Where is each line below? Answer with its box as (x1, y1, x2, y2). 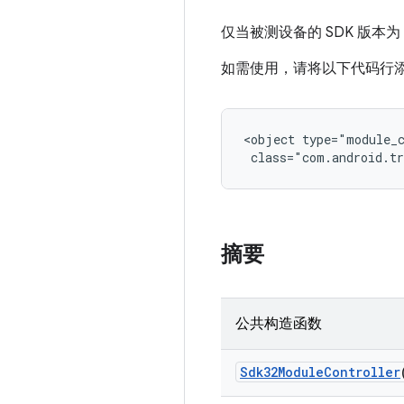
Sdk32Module (240, 363, 324, 381)
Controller (324, 363, 400, 381)
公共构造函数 (235, 315, 322, 333)
